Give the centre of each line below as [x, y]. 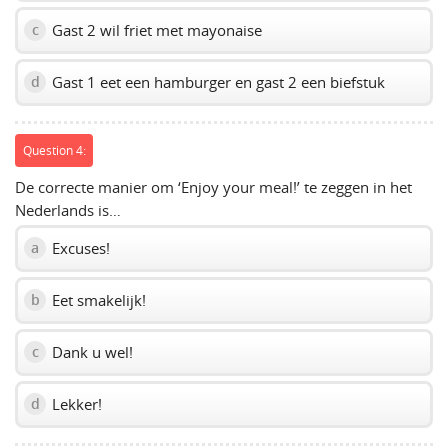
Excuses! [79, 247]
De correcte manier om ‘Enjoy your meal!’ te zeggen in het [213, 186]
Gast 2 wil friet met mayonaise [155, 29]
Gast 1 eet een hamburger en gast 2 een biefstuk [216, 81]
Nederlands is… [68, 209]
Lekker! [75, 403]
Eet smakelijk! [97, 299]
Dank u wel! [90, 351]
